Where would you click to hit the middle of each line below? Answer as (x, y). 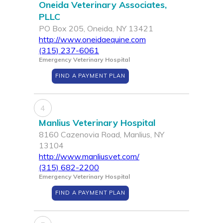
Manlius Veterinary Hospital (97, 123)
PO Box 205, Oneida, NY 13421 (96, 29)
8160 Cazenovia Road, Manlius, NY (102, 135)
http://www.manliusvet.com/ (89, 157)
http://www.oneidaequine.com (92, 40)
